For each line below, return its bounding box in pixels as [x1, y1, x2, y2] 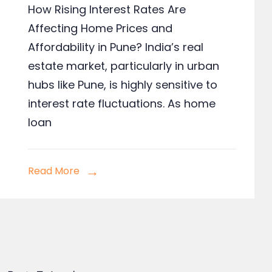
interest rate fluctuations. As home [27, 96, 216, 111]
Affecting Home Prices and [27, 21, 172, 36]
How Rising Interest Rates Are [27, 2, 186, 17]
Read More [27, 164, 80, 178]
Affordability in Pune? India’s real [27, 39, 203, 55]
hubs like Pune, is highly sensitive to [27, 77, 217, 92]
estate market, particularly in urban [27, 58, 219, 73]
